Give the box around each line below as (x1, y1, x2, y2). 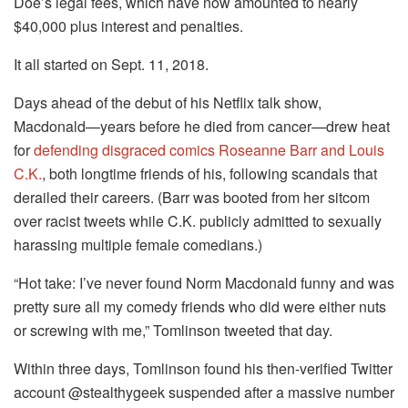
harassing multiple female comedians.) (14, 234, 262, 256)
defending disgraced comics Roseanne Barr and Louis (34, 139, 384, 161)
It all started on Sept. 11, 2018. (14, 54, 209, 76)
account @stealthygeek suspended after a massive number (14, 382, 394, 403)
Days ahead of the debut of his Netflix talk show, (14, 92, 321, 114)
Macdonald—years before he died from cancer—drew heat (14, 116, 390, 138)
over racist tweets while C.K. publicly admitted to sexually (14, 210, 382, 232)
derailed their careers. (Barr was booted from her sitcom (14, 187, 370, 209)
